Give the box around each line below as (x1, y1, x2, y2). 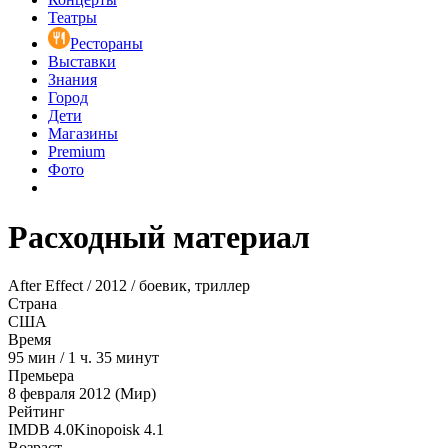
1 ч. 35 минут (68, 349, 159, 367)
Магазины (48, 125, 118, 143)
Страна (8, 295, 57, 313)
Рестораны (70, 35, 143, 53)
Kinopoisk (74, 421, 140, 439)
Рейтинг (8, 403, 65, 421)
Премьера (8, 367, 74, 385)
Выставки (48, 53, 116, 71)
